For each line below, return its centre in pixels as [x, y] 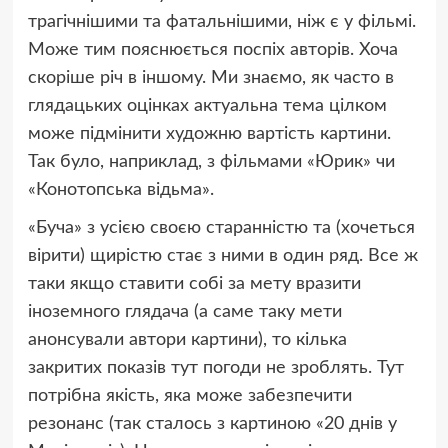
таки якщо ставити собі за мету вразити [194, 284]
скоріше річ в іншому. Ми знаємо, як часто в [210, 78]
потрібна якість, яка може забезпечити [189, 396]
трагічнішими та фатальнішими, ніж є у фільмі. [221, 22]
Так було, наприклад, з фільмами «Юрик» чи [211, 162]
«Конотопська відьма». [120, 190]
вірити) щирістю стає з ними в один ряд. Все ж [222, 256]
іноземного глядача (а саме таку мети [184, 312]
